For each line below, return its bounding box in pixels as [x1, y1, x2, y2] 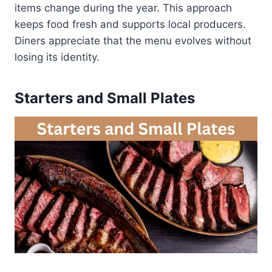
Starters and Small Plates [15, 89, 195, 107]
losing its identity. [15, 50, 100, 63]
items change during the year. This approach [15, 1, 232, 14]
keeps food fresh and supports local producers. [15, 18, 246, 30]
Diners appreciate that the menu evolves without [15, 34, 251, 47]
